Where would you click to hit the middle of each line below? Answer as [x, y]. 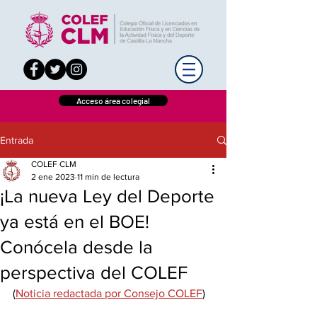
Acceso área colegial [113, 100]
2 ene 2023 [53, 177]
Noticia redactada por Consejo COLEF [109, 293]
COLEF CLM [54, 164]
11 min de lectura [108, 177]
